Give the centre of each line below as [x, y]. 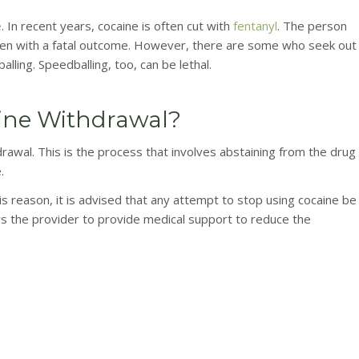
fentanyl [255, 25]
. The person [312, 25]
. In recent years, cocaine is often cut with [117, 25]
